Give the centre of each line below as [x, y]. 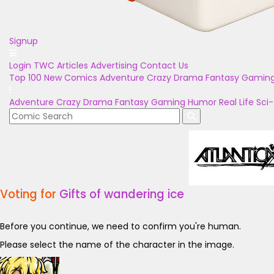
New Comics [71, 78]
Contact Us [164, 65]
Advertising [114, 65]
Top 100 [25, 78]
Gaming [168, 102]
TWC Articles [61, 65]
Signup [24, 41]
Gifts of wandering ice [122, 194]
